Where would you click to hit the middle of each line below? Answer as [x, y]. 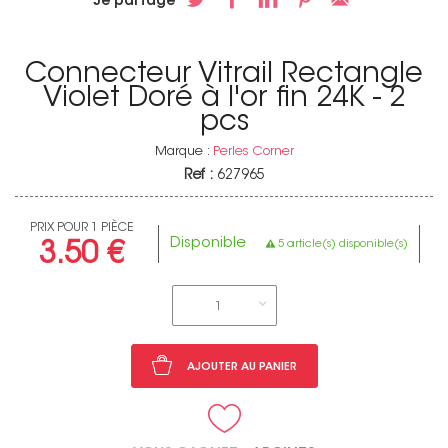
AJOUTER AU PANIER [241, 367]
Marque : [183, 151]
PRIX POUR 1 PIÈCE [81, 227]
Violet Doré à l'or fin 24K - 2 [224, 99]
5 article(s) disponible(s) [343, 244]
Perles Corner [253, 151]
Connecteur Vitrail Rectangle [224, 75]
